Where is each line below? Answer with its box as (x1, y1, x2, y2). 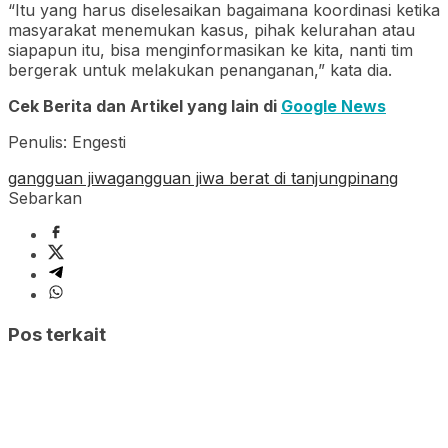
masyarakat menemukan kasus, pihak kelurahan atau (8, 19, 415, 40)
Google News (281, 95, 386, 116)
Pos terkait (8, 322, 106, 346)
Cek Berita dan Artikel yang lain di (8, 95, 281, 116)
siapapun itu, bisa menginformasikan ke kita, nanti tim (8, 39, 413, 60)
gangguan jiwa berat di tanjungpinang (116, 167, 398, 188)
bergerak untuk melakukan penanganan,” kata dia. (8, 59, 392, 80)
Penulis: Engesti (8, 131, 126, 152)
